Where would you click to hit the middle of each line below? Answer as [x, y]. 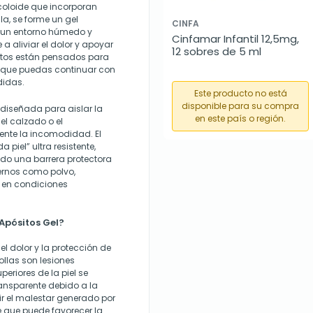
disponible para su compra [240, 106]
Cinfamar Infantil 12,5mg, [235, 39]
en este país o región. [240, 118]
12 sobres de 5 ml [217, 51]
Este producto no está [240, 93]
